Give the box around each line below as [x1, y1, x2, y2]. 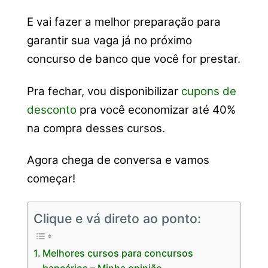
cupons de [181, 84, 236, 98]
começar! [26, 172, 75, 186]
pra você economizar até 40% [76, 102, 236, 117]
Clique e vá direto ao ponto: [33, 210, 201, 226]
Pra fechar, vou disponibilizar [26, 84, 181, 98]
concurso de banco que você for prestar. [26, 52, 240, 66]
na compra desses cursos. [26, 121, 165, 135]
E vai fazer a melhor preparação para [26, 15, 221, 29]
